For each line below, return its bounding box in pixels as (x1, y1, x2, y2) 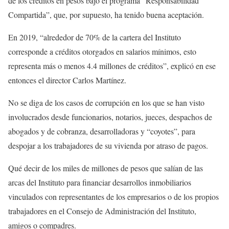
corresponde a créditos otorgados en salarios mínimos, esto (8, 46, 196, 57)
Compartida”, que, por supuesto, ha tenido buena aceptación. (8, 9, 204, 20)
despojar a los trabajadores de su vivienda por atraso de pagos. (8, 140, 208, 151)
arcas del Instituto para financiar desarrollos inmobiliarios (8, 177, 191, 188)
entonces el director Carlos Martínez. (8, 75, 126, 85)
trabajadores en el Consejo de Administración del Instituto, (8, 205, 196, 216)
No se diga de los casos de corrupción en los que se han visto (8, 97, 204, 108)
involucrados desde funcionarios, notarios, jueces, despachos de (8, 111, 212, 122)
